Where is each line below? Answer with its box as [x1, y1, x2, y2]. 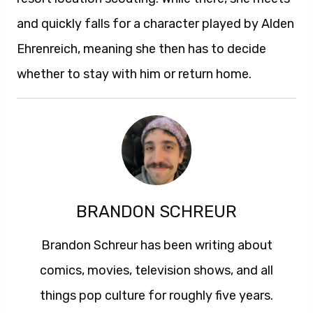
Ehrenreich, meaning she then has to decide [17, 41, 266, 57]
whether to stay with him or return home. [17, 66, 252, 82]
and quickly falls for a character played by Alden [17, 16, 294, 31]
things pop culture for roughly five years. [40, 288, 273, 303]
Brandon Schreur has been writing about [41, 238, 272, 253]
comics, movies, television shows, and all [40, 263, 273, 278]
